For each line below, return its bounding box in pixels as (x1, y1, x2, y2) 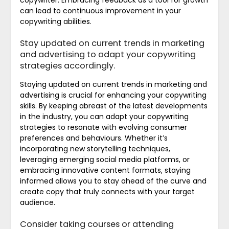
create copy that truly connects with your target (19, 186, 195, 197)
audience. (19, 197, 55, 208)
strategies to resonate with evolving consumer (19, 122, 187, 132)
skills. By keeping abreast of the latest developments (19, 100, 208, 111)
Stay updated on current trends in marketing (19, 37, 204, 49)
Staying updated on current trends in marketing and (19, 79, 207, 89)
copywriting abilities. (19, 16, 91, 27)
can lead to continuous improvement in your (19, 5, 181, 16)
